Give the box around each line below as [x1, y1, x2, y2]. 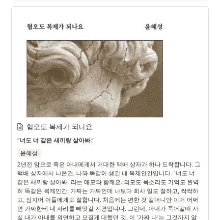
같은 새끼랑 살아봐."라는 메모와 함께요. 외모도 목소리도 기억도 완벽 [17, 178, 199, 186]
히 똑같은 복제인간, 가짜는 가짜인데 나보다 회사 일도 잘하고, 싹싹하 [17, 187, 198, 194]
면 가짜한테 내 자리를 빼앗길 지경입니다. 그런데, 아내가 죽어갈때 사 [17, 205, 198, 212]
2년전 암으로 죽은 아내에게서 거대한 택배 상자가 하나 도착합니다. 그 [17, 161, 200, 168]
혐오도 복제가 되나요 [27, 122, 92, 131]
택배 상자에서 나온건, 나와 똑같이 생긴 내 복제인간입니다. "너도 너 [17, 169, 195, 177]
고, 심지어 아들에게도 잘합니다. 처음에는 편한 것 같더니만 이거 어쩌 [17, 196, 198, 203]
